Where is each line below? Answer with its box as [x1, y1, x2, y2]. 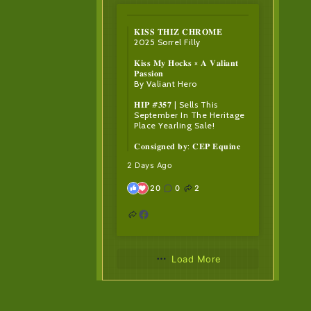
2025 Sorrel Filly [134, 37, 201, 48]
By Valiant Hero [134, 78, 197, 90]
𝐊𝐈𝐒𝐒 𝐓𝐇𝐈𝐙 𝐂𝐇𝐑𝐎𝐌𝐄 [134, 26, 223, 37]
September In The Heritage [134, 110, 245, 121]
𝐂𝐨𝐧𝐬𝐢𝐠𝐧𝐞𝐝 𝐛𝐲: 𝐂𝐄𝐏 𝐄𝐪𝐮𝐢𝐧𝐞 [134, 141, 241, 152]
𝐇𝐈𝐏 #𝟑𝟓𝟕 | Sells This [134, 99, 218, 110]
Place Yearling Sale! [134, 120, 215, 131]
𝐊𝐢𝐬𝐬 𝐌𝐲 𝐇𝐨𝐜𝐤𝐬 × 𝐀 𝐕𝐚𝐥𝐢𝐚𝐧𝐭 [134, 58, 239, 69]
